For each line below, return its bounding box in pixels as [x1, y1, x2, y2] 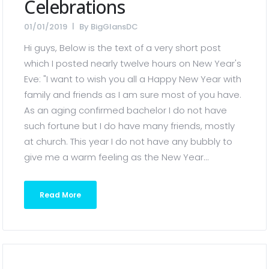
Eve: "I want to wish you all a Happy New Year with [24, 73, 242, 85]
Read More [40, 190, 82, 200]
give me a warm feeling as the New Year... [24, 151, 210, 163]
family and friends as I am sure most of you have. [24, 88, 242, 101]
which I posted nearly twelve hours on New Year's [24, 57, 242, 70]
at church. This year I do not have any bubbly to [24, 135, 233, 148]
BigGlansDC [91, 21, 139, 32]
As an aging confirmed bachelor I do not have [24, 104, 228, 116]
